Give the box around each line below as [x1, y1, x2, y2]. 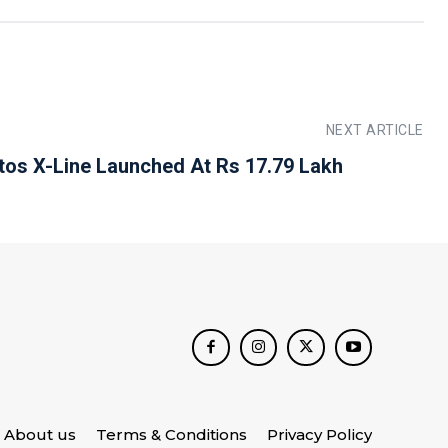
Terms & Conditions [96, 425, 247, 445]
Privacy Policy [267, 425, 372, 445]
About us [4, 425, 76, 445]
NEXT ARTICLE [325, 122, 424, 139]
